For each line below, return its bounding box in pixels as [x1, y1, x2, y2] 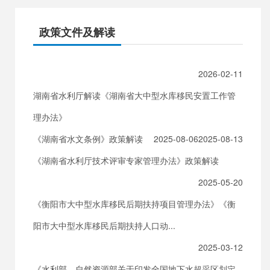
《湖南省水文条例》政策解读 [33, 133, 143, 145]
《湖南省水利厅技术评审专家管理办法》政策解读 [33, 154, 219, 166]
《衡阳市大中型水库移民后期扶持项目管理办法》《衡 [33, 198, 236, 210]
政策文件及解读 [39, 24, 115, 40]
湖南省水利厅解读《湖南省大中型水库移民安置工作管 [33, 89, 236, 101]
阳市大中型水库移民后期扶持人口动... [33, 219, 175, 231]
